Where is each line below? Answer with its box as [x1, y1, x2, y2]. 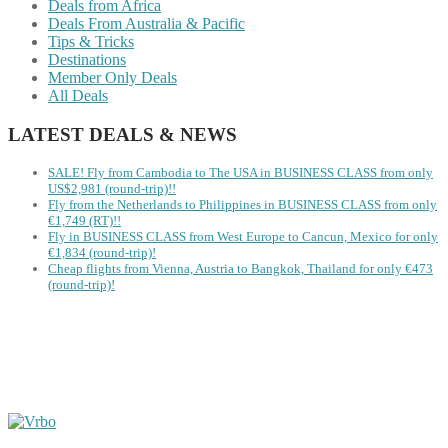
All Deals [48, 87, 108, 105]
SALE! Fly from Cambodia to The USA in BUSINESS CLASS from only [48, 164, 433, 180]
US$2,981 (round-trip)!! [48, 180, 176, 196]
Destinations [48, 51, 126, 69]
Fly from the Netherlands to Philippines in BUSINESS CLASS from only [48, 196, 437, 212]
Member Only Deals [48, 69, 177, 87]
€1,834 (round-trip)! [48, 244, 156, 260]
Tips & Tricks [48, 33, 134, 51]
